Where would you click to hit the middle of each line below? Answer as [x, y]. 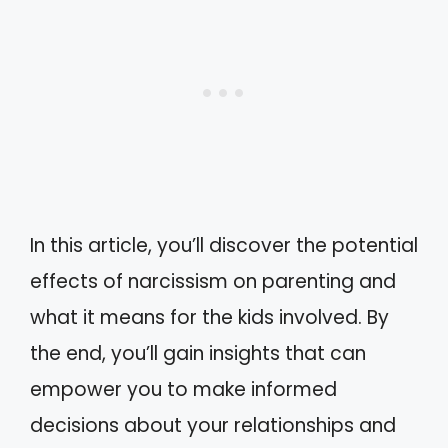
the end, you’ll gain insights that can [198, 353]
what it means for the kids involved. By [209, 317]
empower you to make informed [183, 389]
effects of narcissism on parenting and [213, 281]
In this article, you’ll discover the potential [224, 245]
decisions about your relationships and [213, 425]
